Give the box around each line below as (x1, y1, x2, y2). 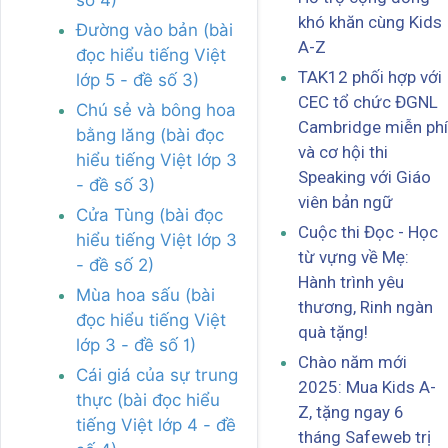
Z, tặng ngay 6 (298, 402, 404, 423)
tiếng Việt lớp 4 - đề (76, 414, 236, 435)
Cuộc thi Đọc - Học (298, 222, 438, 243)
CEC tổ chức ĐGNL (298, 92, 438, 113)
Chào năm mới (298, 352, 407, 373)
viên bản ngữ (298, 192, 393, 213)
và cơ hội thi (298, 142, 388, 163)
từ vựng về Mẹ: (298, 247, 409, 268)
